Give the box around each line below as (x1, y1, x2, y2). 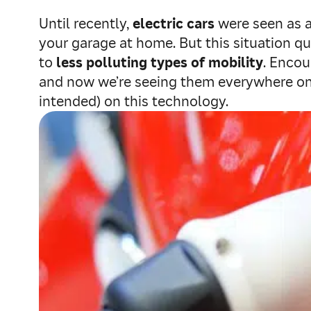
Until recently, (39, 15, 133, 33)
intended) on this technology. (39, 92, 228, 110)
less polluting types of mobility (56, 53, 263, 72)
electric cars (133, 15, 215, 33)
